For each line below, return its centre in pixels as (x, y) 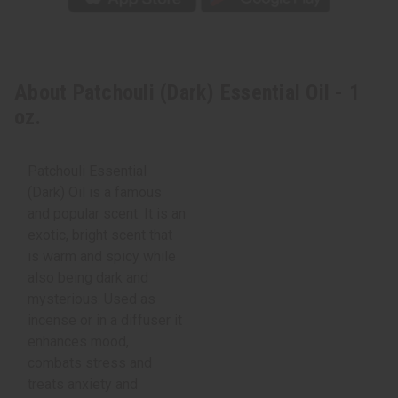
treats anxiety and (83, 385)
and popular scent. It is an (107, 214)
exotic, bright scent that (100, 235)
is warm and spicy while (102, 257)
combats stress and (90, 363)
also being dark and (88, 278)
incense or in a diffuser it (105, 321)
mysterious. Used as (92, 299)
